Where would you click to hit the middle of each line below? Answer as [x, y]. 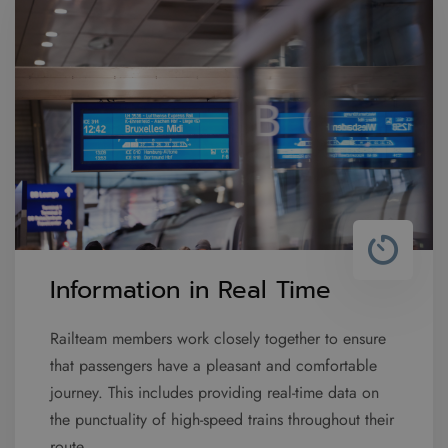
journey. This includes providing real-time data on [214, 392]
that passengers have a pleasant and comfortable [213, 365]
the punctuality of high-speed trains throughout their [222, 419]
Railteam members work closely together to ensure [218, 338]
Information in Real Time [190, 289]
